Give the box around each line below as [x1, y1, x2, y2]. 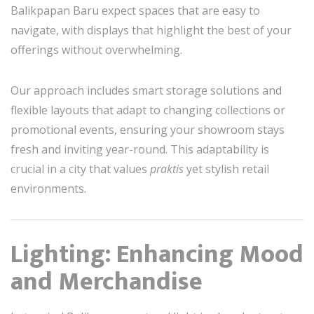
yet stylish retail [184, 161, 269, 177]
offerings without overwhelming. [11, 41, 182, 57]
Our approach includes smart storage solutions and [11, 82, 282, 98]
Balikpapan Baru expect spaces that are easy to [11, 2, 260, 18]
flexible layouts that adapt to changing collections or [11, 102, 285, 118]
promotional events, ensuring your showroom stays [11, 121, 285, 137]
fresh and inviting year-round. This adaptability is [11, 141, 269, 157]
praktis [150, 161, 184, 177]
